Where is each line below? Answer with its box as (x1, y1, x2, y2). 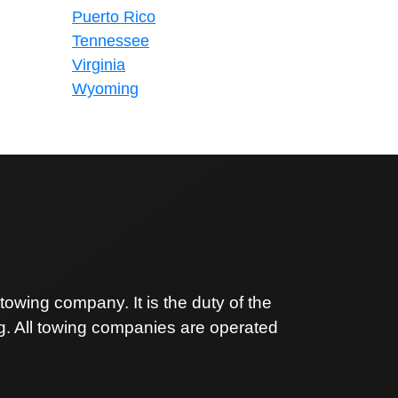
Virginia (72, 56, 125, 74)
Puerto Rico (72, 8, 155, 26)
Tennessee (72, 32, 149, 50)
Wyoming (72, 80, 139, 98)
